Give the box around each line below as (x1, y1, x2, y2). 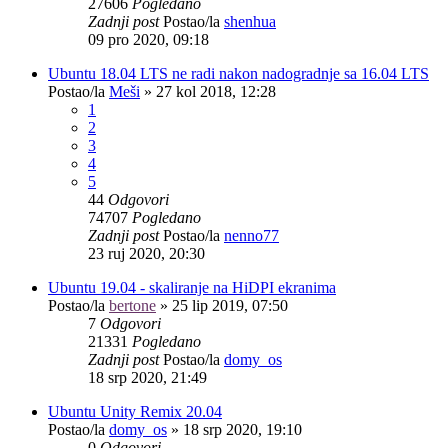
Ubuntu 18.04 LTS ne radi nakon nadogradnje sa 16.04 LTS (48, 64, 429, 82)
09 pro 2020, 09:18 (88, 30, 209, 48)
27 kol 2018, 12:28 (156, 82, 276, 100)
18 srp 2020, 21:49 (88, 368, 207, 386)
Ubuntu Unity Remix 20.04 (48, 402, 222, 420)
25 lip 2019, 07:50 (172, 296, 288, 314)
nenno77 (224, 226, 279, 244)
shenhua (224, 12, 276, 30)
